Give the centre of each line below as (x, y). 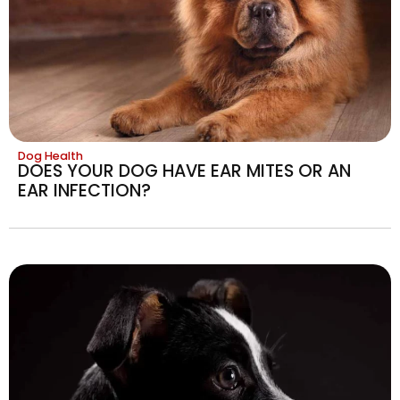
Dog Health (50, 155)
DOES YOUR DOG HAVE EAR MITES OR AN (184, 171)
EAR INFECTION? (84, 190)
